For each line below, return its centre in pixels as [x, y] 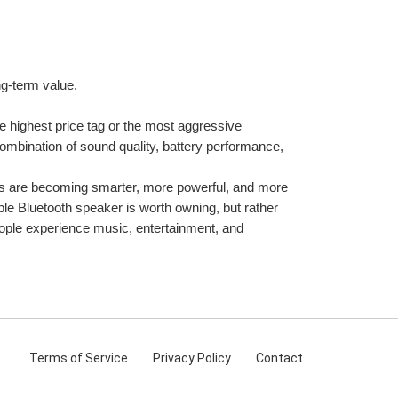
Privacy [175, 358]
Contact [279, 358]
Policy [214, 358]
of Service [99, 358]
